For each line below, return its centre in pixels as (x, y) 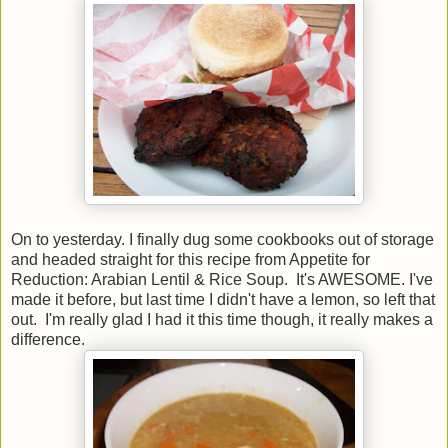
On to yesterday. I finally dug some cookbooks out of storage (222, 239)
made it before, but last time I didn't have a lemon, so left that (223, 299)
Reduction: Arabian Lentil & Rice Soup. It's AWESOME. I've (222, 279)
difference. (48, 339)
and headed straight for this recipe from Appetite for (190, 259)
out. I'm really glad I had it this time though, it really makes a (222, 319)
